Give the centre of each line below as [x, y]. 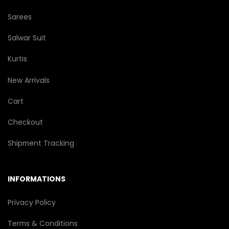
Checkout [25, 123]
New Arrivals [29, 80]
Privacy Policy [32, 202]
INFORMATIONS [37, 179]
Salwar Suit [27, 38]
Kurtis [17, 59]
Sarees [20, 17]
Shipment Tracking [41, 144]
